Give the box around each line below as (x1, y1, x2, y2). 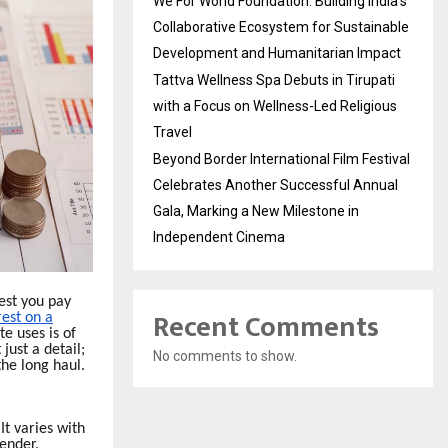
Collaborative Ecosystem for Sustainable (153, 19, 409, 36)
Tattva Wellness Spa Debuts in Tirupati (153, 72, 395, 89)
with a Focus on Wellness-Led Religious (153, 98, 397, 115)
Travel (153, 124, 192, 141)
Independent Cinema (153, 229, 285, 246)
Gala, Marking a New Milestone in (153, 203, 359, 220)
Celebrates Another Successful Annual (153, 177, 398, 194)
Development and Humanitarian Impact (153, 45, 401, 62)
